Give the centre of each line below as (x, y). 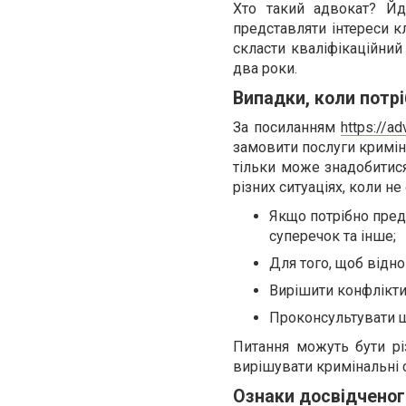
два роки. (265, 68)
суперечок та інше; (333, 236)
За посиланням (287, 127)
